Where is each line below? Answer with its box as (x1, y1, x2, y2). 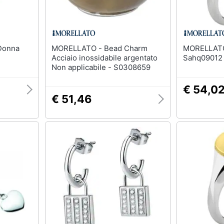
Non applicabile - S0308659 (51, 62, 150, 72)
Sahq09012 (183, 53, 222, 62)
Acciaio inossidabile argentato (51, 53, 157, 62)
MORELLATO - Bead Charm (51, 43, 104, 53)
